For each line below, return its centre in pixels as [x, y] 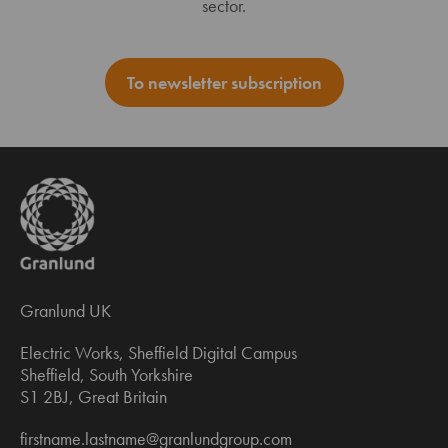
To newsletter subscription [224, 82]
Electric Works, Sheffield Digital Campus [158, 353]
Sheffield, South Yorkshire [106, 375]
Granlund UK [65, 311]
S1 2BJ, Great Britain [93, 397]
